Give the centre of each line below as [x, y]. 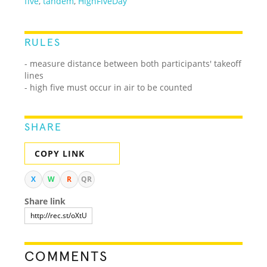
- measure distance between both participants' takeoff [133, 63]
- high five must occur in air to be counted [109, 87]
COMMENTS [66, 257]
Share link [45, 201]
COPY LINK [60, 153]
